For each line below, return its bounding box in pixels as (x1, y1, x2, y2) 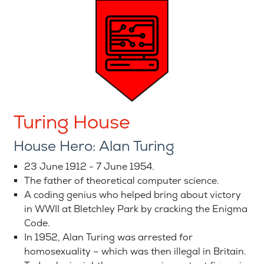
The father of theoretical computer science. (24, 175, 219, 187)
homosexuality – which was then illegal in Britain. (24, 246, 246, 258)
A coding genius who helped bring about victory (24, 189, 241, 202)
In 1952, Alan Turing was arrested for (24, 232, 193, 244)
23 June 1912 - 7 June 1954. (24, 161, 154, 173)
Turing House (14, 111, 130, 135)
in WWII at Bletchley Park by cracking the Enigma (24, 203, 247, 216)
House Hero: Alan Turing (14, 138, 174, 156)
